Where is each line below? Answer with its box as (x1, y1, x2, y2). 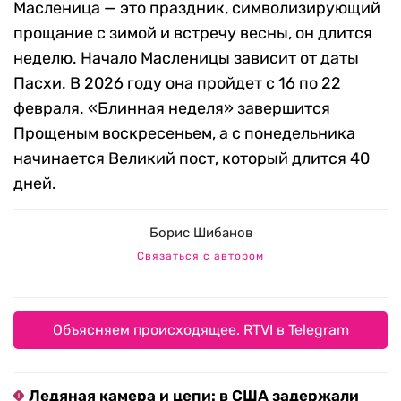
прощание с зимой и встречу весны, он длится (13, 23, 372, 44)
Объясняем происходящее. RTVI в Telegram (52, 321, 349, 339)
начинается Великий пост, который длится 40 (13, 149, 370, 169)
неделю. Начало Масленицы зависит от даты (13, 48, 359, 69)
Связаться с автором (137, 250, 264, 263)
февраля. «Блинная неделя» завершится (13, 98, 330, 119)
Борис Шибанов (149, 225, 252, 242)
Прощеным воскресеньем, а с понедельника (13, 124, 355, 144)
